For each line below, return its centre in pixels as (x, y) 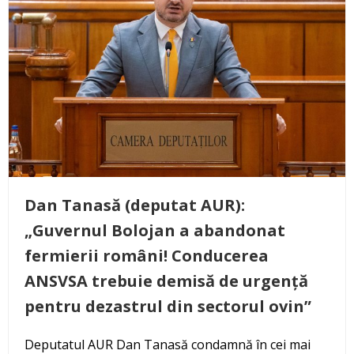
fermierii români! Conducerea (147, 255)
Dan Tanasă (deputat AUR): (135, 205)
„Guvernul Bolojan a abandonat (155, 230)
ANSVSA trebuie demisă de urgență (166, 281)
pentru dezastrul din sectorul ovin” (168, 306)
